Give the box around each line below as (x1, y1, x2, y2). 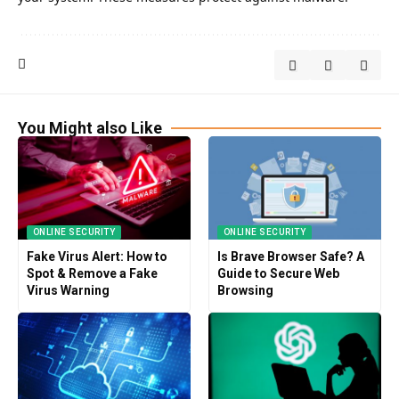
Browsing (216, 283, 273, 298)
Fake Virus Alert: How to (26, 249, 167, 265)
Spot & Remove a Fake (26, 266, 158, 281)
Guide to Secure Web (216, 266, 339, 281)
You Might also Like (18, 118, 162, 137)
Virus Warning (26, 283, 110, 298)
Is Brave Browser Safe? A (216, 249, 364, 265)
